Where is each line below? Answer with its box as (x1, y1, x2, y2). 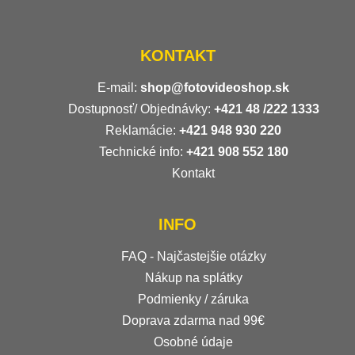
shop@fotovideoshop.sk (140, 80, 289, 94)
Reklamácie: (105, 123, 179, 137)
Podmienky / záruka (138, 292, 249, 306)
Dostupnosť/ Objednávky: (67, 101, 214, 116)
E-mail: (97, 80, 140, 94)
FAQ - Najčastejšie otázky (120, 249, 266, 263)
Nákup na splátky (144, 270, 242, 284)
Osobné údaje (154, 334, 233, 349)
